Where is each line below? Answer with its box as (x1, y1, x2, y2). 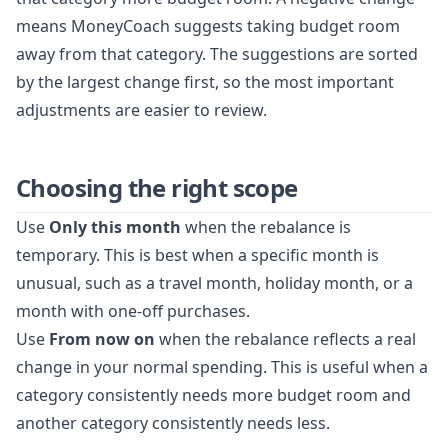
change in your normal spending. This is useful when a (16, 355, 428, 378)
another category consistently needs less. (16, 411, 330, 434)
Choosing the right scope (16, 170, 298, 204)
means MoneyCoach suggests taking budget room (16, 14, 400, 37)
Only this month (49, 215, 181, 238)
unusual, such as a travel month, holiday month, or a (16, 271, 413, 294)
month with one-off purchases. (16, 299, 250, 322)
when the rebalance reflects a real (155, 327, 416, 350)
